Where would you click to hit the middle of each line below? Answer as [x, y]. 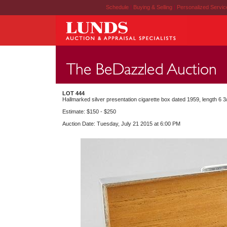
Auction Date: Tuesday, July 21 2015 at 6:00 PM [121, 124]
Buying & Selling [153, 7]
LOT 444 [73, 93]
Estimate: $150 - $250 [89, 111]
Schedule [117, 7]
